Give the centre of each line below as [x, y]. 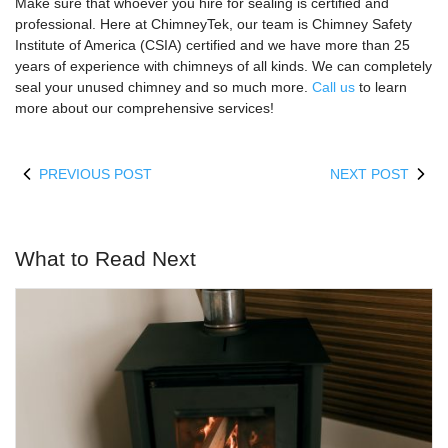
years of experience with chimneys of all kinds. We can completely [223, 66]
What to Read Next [105, 258]
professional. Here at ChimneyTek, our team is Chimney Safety [213, 24]
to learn [381, 87]
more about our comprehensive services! [144, 108]
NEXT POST [369, 174]
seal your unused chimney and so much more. [163, 87]
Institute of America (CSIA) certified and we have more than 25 [212, 45]
